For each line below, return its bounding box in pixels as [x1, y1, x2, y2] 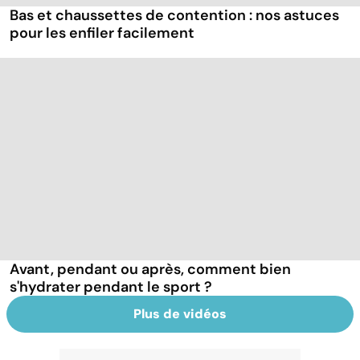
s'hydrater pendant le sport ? [10, 276, 212, 297]
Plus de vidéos [133, 305, 227, 322]
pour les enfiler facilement [10, 23, 194, 43]
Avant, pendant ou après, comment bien [10, 259, 291, 279]
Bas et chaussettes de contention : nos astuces [10, 6, 339, 26]
